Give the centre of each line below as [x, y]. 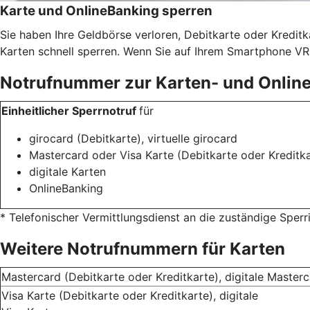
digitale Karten [67, 171]
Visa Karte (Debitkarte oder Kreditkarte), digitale [130, 295]
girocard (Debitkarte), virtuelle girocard [133, 138]
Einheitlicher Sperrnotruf [70, 110]
